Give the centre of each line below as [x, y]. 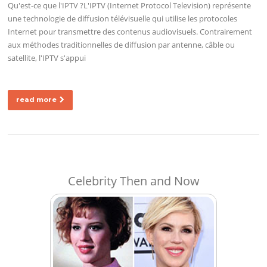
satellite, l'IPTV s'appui [47, 58]
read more [37, 99]
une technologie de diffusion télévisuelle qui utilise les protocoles [123, 18]
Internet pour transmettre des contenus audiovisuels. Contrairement [130, 31]
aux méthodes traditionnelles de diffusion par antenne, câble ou [122, 44]
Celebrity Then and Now [133, 181]
